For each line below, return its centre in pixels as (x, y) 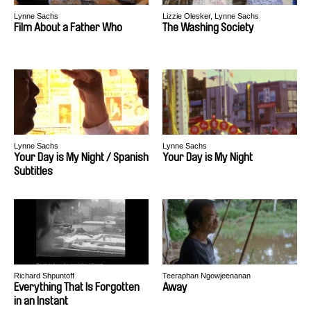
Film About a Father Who (68, 27)
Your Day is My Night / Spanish (81, 157)
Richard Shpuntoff (44, 276)
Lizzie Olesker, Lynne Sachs (211, 16)
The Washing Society (208, 27)
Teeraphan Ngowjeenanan (207, 276)
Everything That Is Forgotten (77, 287)
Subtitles (33, 171)
